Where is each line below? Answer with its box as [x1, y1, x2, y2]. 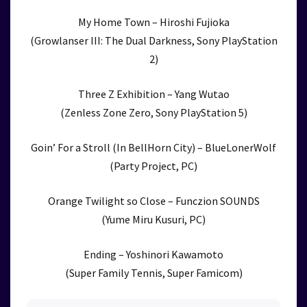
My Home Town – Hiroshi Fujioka [77, 15, 230, 29]
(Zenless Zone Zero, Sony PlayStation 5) [60, 106, 247, 119]
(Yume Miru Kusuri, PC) [101, 212, 206, 226]
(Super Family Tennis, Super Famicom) [64, 266, 243, 280]
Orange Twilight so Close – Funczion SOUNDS [47, 194, 260, 208]
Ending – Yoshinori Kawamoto [84, 247, 223, 261]
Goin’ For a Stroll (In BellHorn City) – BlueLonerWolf [31, 140, 276, 154]
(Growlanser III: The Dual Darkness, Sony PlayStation [29, 34, 278, 47]
